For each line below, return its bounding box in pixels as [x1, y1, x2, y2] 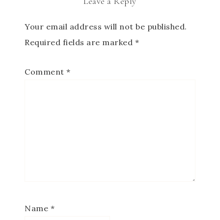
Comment [25, 67, 66, 77]
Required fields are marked [25, 37, 135, 47]
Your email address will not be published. [25, 22, 187, 31]
